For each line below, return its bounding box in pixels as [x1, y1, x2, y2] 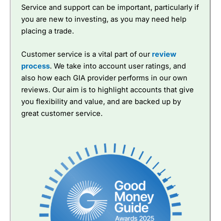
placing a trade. [21, 26, 74, 36]
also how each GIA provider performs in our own [21, 73, 187, 82]
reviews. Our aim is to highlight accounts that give [21, 85, 194, 94]
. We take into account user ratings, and [50, 61, 186, 71]
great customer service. [21, 109, 103, 118]
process [21, 61, 50, 71]
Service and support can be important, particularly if [21, 2, 199, 12]
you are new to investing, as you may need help [21, 14, 186, 24]
